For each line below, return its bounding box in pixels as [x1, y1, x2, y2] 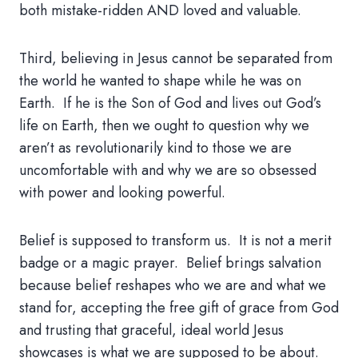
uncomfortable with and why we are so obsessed [19, 160, 316, 181]
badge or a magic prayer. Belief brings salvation [19, 253, 321, 273]
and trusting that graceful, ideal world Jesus [19, 320, 284, 340]
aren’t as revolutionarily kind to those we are [19, 137, 292, 158]
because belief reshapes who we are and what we [19, 275, 326, 296]
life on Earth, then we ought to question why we [19, 115, 309, 136]
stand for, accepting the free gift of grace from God [19, 297, 339, 318]
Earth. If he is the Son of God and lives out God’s [19, 93, 321, 113]
